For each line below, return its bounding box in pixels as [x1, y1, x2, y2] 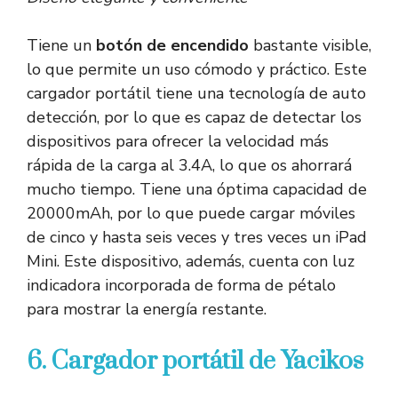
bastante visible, [253, 35, 371, 57]
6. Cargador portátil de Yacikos [27, 346, 363, 378]
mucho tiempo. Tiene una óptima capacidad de [27, 179, 367, 201]
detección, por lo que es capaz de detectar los [27, 107, 362, 129]
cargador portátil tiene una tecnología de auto [27, 83, 366, 105]
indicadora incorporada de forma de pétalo [27, 275, 336, 297]
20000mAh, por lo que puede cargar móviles [27, 203, 355, 225]
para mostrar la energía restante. [27, 298, 267, 321]
